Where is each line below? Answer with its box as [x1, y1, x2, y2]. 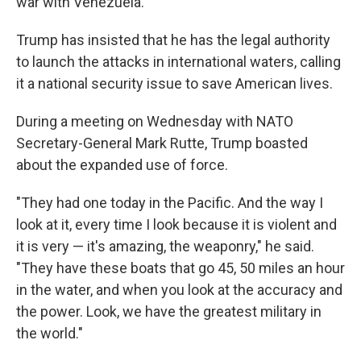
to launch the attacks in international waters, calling [16, 53, 341, 70]
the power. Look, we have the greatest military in [16, 303, 322, 320]
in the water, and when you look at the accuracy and [16, 281, 342, 298]
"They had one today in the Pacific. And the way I [16, 194, 323, 211]
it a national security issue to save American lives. [16, 75, 333, 92]
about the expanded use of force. [16, 156, 228, 173]
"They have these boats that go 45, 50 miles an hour [16, 259, 345, 276]
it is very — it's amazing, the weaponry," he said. [16, 238, 314, 255]
